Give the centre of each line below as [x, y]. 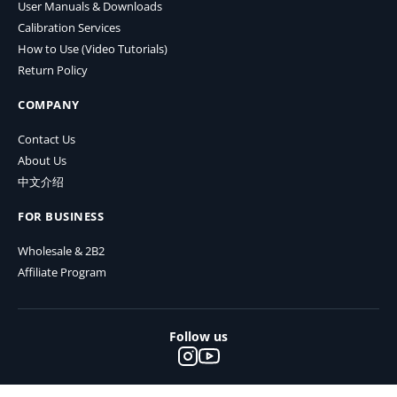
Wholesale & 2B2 [61, 252]
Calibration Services [69, 28]
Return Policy [53, 71]
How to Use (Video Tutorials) [93, 50]
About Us [42, 161]
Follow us [198, 337]
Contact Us [47, 140]
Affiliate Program [62, 273]
